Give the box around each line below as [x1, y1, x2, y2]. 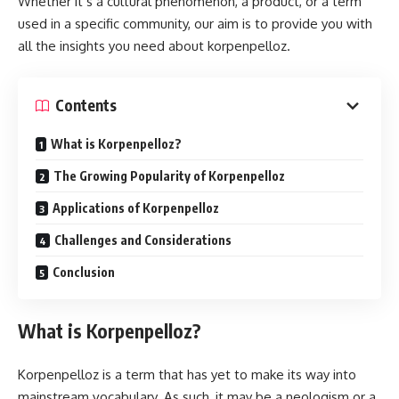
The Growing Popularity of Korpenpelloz [53, 167, 285, 183]
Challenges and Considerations [54, 232, 232, 248]
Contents [55, 95, 117, 115]
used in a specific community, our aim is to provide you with [18, 15, 372, 32]
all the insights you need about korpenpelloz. [18, 37, 290, 54]
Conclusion [53, 264, 115, 280]
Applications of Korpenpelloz [53, 199, 219, 216]
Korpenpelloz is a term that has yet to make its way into [18, 365, 356, 383]
